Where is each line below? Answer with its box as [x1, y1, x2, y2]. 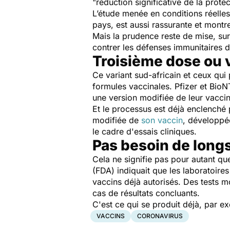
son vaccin [141, 115, 183, 125]
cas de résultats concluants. [92, 188, 200, 198]
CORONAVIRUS [137, 212, 183, 220]
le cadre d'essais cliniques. [92, 126, 197, 137]
